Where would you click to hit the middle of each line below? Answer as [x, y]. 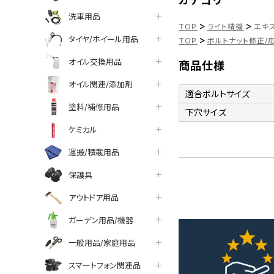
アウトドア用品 [94, 197]
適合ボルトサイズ [218, 94]
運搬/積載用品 [94, 152]
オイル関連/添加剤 [101, 84]
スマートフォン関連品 [105, 265]
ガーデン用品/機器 [101, 220]
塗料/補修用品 [94, 107]
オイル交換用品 [95, 61]
